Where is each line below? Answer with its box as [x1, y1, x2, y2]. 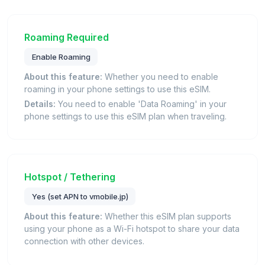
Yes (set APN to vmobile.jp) [31, 191, 128, 201]
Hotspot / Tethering [24, 171, 115, 183]
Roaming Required [24, 31, 109, 44]
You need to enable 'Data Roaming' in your [56, 99, 227, 109]
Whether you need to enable [102, 72, 218, 82]
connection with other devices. [24, 235, 144, 246]
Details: [24, 99, 56, 109]
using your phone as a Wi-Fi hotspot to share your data [24, 223, 240, 234]
